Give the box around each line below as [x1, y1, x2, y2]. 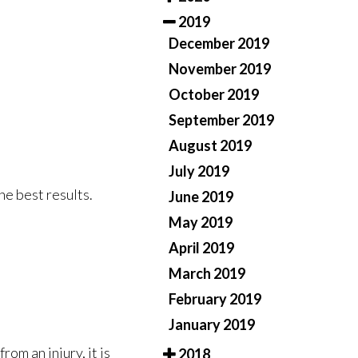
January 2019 [169, 316, 255, 334]
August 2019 [169, 137, 252, 155]
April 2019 [169, 239, 234, 257]
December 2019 [169, 34, 269, 53]
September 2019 [169, 111, 274, 129]
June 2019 [169, 188, 233, 206]
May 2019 [169, 213, 233, 232]
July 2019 [169, 162, 229, 181]
